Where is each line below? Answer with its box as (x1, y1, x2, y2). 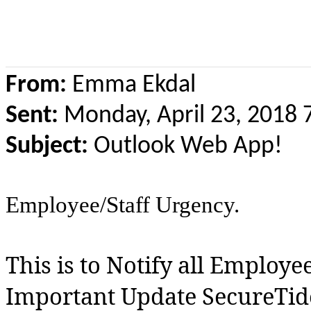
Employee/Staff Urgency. (6, 192, 239, 218)
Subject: (6, 134, 88, 160)
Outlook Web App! (88, 134, 283, 160)
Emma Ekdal (67, 73, 196, 99)
